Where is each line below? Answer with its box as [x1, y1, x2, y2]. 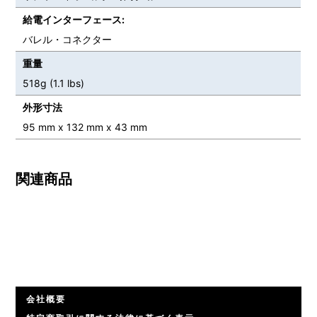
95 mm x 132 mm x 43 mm [23, 120, 148, 133]
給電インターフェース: [23, 13, 125, 25]
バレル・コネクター [23, 33, 113, 45]
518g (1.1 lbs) [23, 76, 85, 89]
